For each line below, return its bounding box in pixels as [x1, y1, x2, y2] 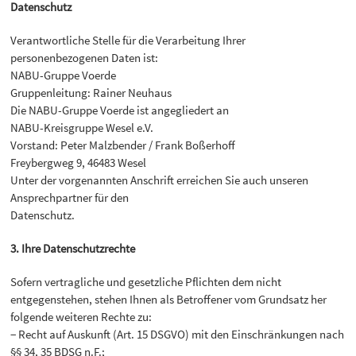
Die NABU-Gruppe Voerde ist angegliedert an [10, 102, 230, 118]
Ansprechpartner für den [10, 189, 130, 205]
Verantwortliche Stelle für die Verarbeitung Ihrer [10, 32, 246, 48]
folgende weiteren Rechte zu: [10, 309, 153, 325]
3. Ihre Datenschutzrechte [10, 241, 136, 257]
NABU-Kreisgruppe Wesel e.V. [10, 119, 154, 135]
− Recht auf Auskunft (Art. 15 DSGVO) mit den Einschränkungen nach [10, 327, 345, 342]
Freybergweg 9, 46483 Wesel [10, 154, 147, 170]
